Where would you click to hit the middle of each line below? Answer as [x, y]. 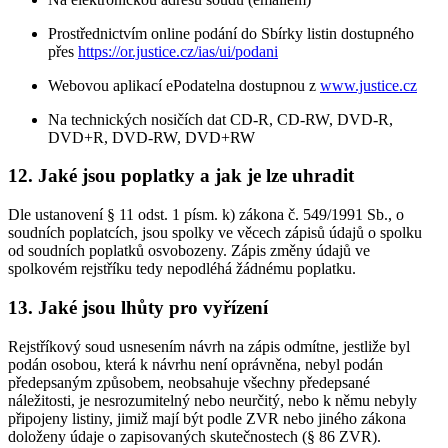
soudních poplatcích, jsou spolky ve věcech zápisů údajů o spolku [215, 233]
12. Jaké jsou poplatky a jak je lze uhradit [181, 176]
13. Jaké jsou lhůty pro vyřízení [138, 307]
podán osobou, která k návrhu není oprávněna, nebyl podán [195, 364]
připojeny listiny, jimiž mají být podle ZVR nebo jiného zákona [207, 418]
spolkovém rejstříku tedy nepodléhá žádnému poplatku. [182, 269]
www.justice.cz [368, 85]
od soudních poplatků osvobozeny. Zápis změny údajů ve [189, 251]
